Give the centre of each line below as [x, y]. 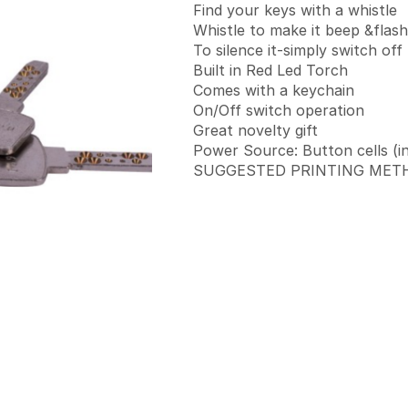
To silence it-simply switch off [298, 50]
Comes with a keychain [274, 90]
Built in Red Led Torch [270, 70]
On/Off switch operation [279, 110]
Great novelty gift [255, 130]
